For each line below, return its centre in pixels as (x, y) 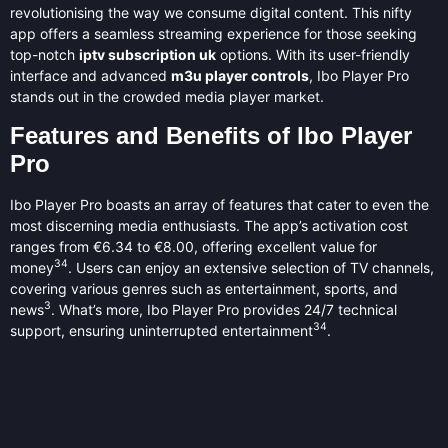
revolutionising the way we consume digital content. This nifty (211, 13)
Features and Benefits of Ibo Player (211, 135)
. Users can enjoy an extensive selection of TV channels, (251, 267)
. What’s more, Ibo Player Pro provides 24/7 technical (224, 309)
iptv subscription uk (147, 55)
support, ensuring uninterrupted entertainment (161, 330)
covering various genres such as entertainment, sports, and (204, 288)
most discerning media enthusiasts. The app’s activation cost (209, 225)
